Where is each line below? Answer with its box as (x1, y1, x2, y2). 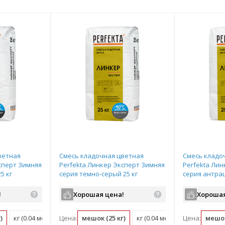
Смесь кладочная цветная (59, 151, 144, 160)
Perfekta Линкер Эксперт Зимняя (59, 160, 165, 169)
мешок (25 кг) (82, 213, 126, 222)
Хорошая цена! (73, 190, 125, 199)
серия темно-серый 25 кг (59, 169, 138, 178)
